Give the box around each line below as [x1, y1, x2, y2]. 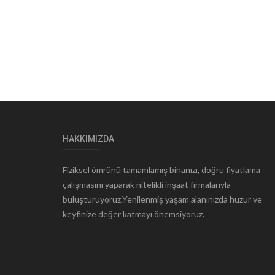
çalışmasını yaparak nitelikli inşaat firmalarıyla [63, 179, 231, 190]
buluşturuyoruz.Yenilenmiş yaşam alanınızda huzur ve [63, 193, 262, 204]
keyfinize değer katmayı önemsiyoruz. [63, 208, 204, 219]
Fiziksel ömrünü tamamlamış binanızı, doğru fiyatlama [63, 164, 260, 175]
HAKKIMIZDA [63, 133, 114, 144]
